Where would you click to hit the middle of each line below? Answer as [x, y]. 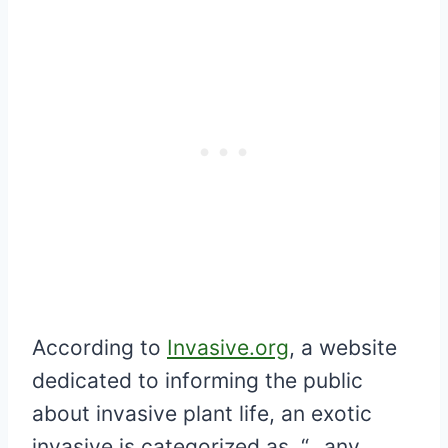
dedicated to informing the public [197, 381]
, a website [343, 348]
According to [99, 348]
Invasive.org [228, 348]
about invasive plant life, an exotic [202, 414]
